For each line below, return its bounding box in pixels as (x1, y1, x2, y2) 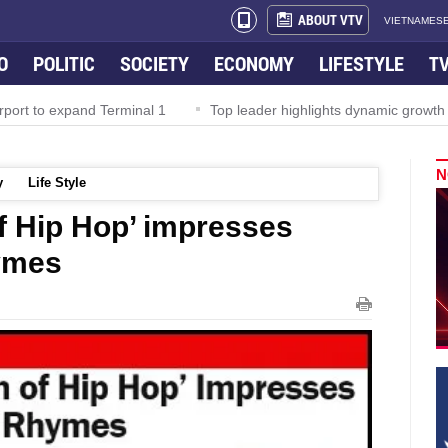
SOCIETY (120, 50, 189, 76)
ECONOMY (214, 50, 294, 76)
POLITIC (33, 50, 95, 76)
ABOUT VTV (298, 10, 363, 29)
